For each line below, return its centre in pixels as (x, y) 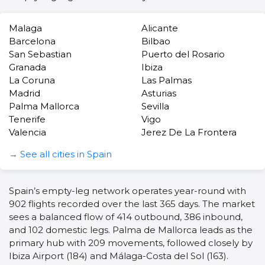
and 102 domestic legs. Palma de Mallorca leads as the (131, 230)
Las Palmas (167, 80)
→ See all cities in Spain (60, 154)
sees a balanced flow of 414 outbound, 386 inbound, (126, 217)
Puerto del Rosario (183, 54)
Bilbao (156, 41)
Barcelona (32, 41)
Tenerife (27, 119)
